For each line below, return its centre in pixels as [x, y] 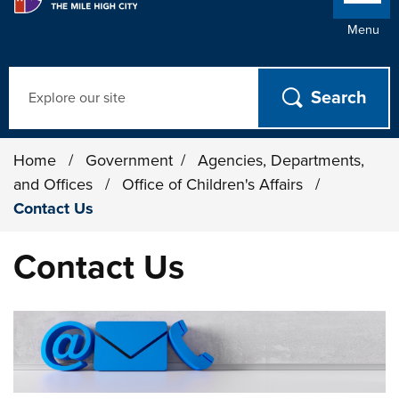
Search [33, 77]
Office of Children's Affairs [215, 184]
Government [130, 160]
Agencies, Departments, [281, 160]
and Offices [56, 184]
